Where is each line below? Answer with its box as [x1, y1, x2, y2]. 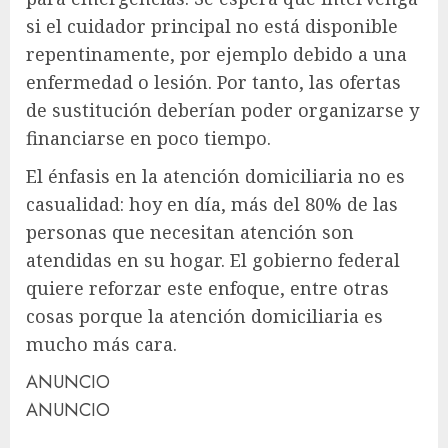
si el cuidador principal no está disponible [26, 13, 398, 38]
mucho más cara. [26, 331, 177, 356]
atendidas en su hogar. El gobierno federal [26, 247, 400, 272]
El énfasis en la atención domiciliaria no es [26, 163, 405, 188]
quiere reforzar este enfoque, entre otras [26, 275, 389, 300]
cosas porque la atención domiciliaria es [26, 303, 383, 328]
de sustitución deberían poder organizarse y [26, 97, 419, 122]
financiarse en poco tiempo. [26, 125, 271, 150]
